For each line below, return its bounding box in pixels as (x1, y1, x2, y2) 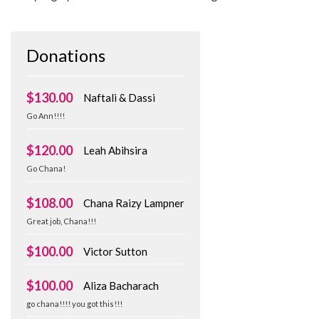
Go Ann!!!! (26, 111, 65, 121)
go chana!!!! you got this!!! (26, 299, 122, 309)
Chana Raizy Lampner (83, 197, 184, 210)
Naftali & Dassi (83, 91, 155, 105)
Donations (26, 45, 105, 66)
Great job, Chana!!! (26, 216, 96, 226)
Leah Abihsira (83, 144, 147, 157)
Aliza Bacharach (83, 279, 159, 293)
